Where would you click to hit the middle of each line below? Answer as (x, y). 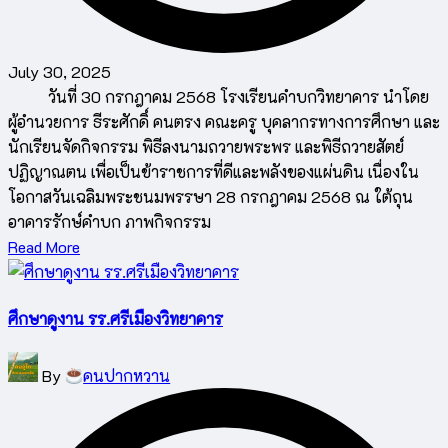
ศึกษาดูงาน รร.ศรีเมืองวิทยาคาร (115, 318)
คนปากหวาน (127, 375)
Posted (31, 363)
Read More (44, 247)
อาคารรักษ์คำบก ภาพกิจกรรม (109, 222)
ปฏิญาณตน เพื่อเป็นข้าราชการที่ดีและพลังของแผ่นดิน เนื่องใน (213, 172)
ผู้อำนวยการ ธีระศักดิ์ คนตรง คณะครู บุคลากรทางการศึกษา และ (224, 122)
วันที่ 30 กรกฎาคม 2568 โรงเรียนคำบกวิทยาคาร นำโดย (218, 97)
